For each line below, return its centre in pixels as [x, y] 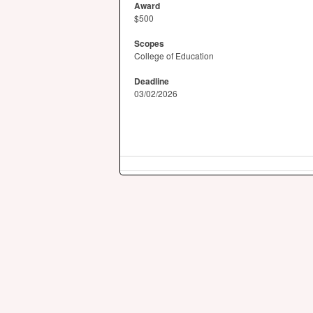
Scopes [149, 43]
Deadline [152, 81]
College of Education [174, 56]
